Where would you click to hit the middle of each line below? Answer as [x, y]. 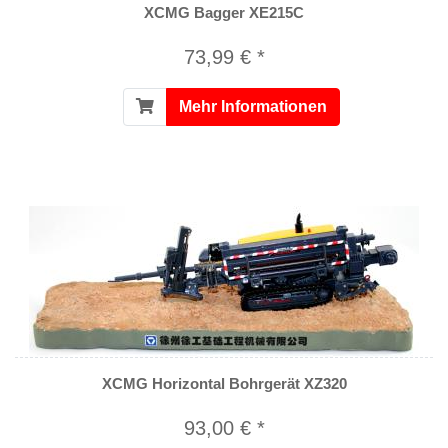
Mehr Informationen [253, 106]
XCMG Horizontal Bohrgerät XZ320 [224, 383]
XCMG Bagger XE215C [224, 12]
